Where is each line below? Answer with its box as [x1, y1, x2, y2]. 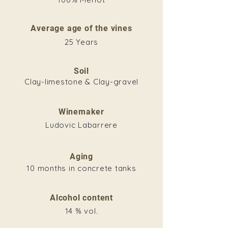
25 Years [65, 37, 98, 47]
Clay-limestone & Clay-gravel [24, 77, 138, 87]
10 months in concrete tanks [26, 163, 136, 173]
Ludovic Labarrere [45, 120, 118, 130]
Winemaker [58, 107, 105, 117]
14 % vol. [65, 206, 98, 216]
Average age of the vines [31, 23, 132, 33]
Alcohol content [50, 193, 113, 203]
